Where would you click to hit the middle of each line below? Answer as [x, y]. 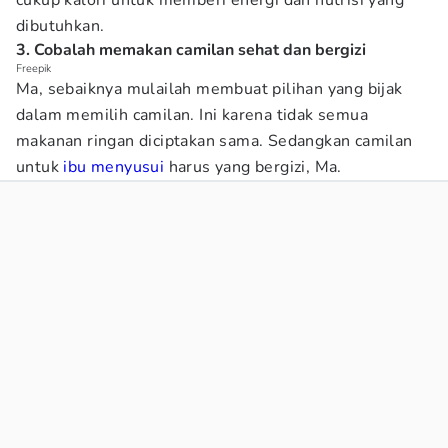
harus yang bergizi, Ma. [253, 167]
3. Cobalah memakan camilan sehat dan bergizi [191, 50]
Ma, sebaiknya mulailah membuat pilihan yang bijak [209, 89]
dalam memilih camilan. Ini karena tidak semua [192, 115]
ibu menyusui [114, 167]
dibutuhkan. [62, 26]
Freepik [33, 68]
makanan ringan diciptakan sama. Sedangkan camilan [214, 141]
